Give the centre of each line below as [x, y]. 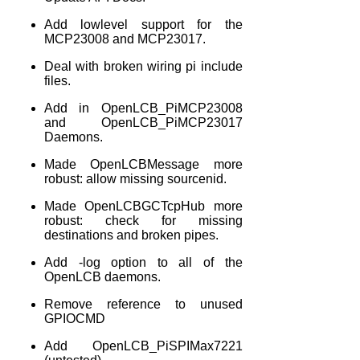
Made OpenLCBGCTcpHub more [143, 206]
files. [57, 80]
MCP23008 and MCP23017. [125, 39]
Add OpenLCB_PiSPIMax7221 [143, 346]
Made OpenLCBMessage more [143, 164]
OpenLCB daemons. [102, 276]
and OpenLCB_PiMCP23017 [143, 122]
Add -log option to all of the [143, 262]
